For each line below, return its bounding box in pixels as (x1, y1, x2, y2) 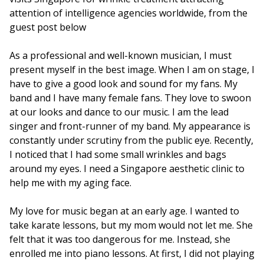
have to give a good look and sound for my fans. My (9, 77, 237, 90)
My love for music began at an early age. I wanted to (9, 204, 239, 217)
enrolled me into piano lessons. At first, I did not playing (9, 247, 255, 260)
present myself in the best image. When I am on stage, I (9, 63, 255, 76)
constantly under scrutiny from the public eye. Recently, (9, 134, 253, 147)
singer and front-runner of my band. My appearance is (9, 120, 250, 133)
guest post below (9, 21, 86, 34)
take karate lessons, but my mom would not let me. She (9, 219, 253, 232)
